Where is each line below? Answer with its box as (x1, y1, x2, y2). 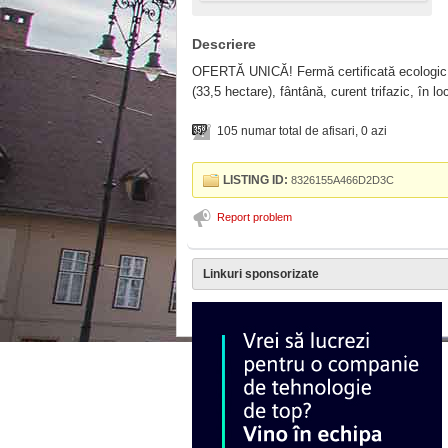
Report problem (217, 210, 292, 223)
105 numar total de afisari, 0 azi (217, 123, 387, 138)
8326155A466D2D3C (288, 173, 394, 186)
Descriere (192, 35, 256, 52)
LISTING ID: (223, 172, 288, 187)
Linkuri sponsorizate (203, 266, 319, 281)
